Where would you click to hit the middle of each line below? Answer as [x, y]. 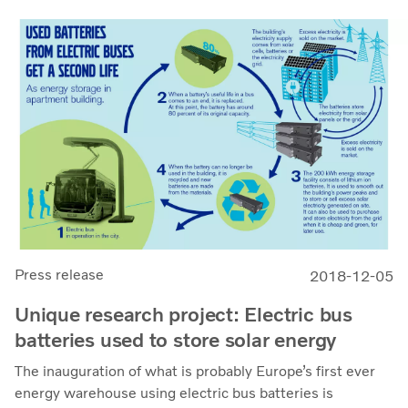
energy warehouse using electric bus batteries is [174, 393]
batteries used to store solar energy [176, 341]
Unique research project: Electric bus [184, 315]
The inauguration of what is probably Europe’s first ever [195, 372]
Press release [59, 275]
